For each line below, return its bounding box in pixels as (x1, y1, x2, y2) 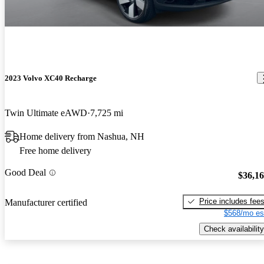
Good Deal (5, 167, 46, 178)
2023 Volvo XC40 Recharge (5, 73, 97, 82)
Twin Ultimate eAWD (5, 108, 87, 118)
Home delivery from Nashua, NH (19, 131, 144, 142)
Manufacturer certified (5, 197, 87, 207)
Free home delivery (19, 146, 91, 156)
